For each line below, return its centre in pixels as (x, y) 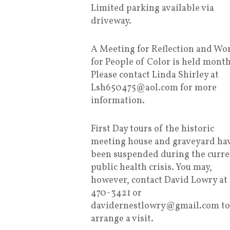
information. (118, 101)
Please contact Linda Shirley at (155, 75)
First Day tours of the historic (152, 129)
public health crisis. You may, (151, 168)
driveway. (111, 21)
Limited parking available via (152, 8)
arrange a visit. (122, 219)
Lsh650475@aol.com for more (154, 88)
